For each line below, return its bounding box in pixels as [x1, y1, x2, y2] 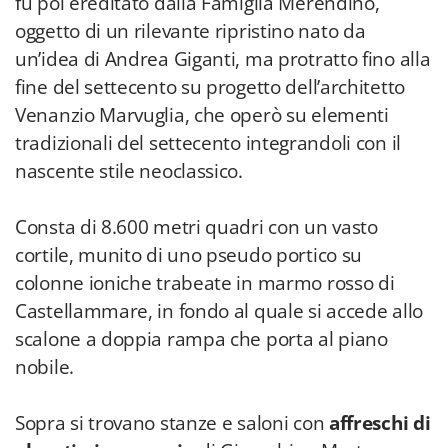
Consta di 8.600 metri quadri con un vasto [15, 214, 378, 240]
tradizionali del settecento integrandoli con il [15, 130, 401, 156]
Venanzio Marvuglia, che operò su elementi [15, 102, 389, 128]
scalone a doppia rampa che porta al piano [15, 326, 388, 352]
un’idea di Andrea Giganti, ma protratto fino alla [15, 46, 431, 72]
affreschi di [328, 410, 431, 436]
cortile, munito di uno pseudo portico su [15, 242, 363, 268]
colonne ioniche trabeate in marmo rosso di [15, 270, 395, 296]
